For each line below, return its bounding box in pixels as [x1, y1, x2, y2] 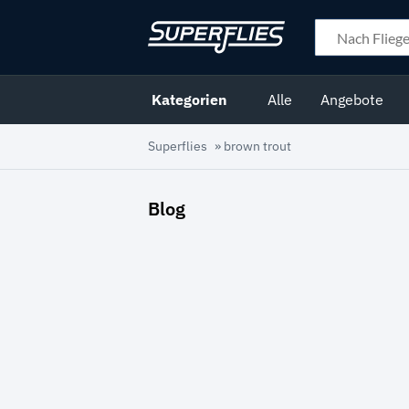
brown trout [224, 138, 291, 155]
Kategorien [152, 90, 227, 110]
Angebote [320, 90, 384, 110]
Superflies [148, 138, 207, 155]
